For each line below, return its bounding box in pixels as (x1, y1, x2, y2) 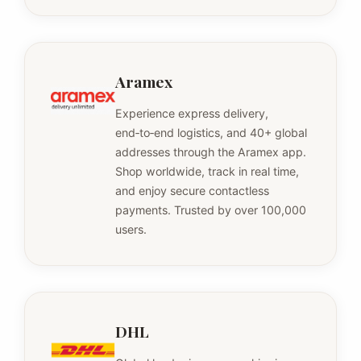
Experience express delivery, (115, 106, 268, 120)
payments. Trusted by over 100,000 (115, 202, 306, 217)
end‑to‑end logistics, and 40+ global (115, 125, 307, 139)
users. (115, 222, 147, 236)
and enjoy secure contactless (115, 183, 269, 197)
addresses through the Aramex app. (115, 144, 306, 159)
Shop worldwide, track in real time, (115, 164, 299, 178)
